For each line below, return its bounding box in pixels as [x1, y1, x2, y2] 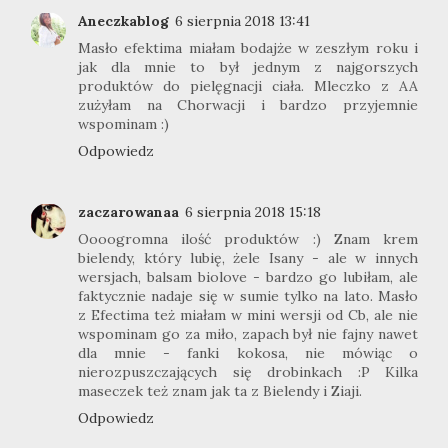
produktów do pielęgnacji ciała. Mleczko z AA [78, 77, 418, 96]
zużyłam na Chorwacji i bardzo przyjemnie [78, 96, 418, 115]
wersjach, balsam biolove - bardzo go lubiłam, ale [78, 267, 418, 286]
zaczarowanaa [78, 202, 179, 221]
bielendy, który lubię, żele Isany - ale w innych [78, 248, 418, 267]
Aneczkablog [78, 12, 169, 31]
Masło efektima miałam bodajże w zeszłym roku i [78, 39, 418, 58]
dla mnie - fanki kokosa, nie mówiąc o [78, 343, 418, 362]
